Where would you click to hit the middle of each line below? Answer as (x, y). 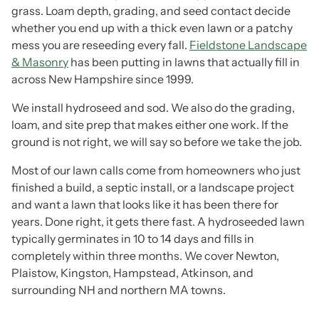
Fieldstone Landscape (248, 45)
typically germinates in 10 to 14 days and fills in (133, 239)
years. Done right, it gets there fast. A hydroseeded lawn (158, 221)
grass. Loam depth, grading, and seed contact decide (151, 11)
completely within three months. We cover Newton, (145, 256)
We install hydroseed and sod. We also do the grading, (153, 108)
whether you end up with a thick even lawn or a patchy (152, 28)
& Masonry (40, 62)
